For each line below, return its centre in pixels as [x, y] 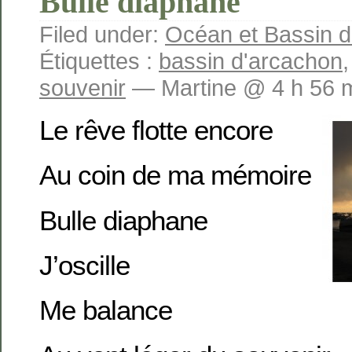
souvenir [82, 88]
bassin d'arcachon [251, 61]
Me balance [106, 310]
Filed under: [102, 35]
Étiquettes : [99, 61]
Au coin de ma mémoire [175, 175]
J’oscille [84, 265]
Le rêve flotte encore [156, 130]
